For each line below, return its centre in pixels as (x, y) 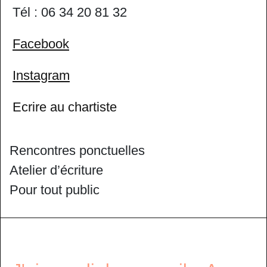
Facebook (41, 44)
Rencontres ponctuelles (77, 150)
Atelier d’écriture (56, 170)
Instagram (41, 75)
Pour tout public (55, 190)
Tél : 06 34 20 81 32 (70, 12)
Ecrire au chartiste (65, 107)
